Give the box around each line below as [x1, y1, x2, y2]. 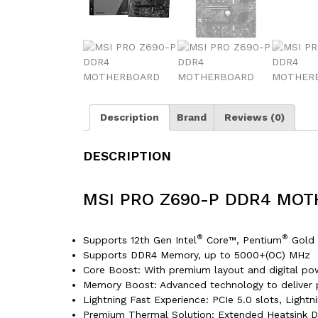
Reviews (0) [224, 111, 285, 123]
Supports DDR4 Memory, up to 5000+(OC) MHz [83, 248, 310, 261]
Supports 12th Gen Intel [83, 234, 197, 246]
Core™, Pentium [203, 234, 282, 246]
